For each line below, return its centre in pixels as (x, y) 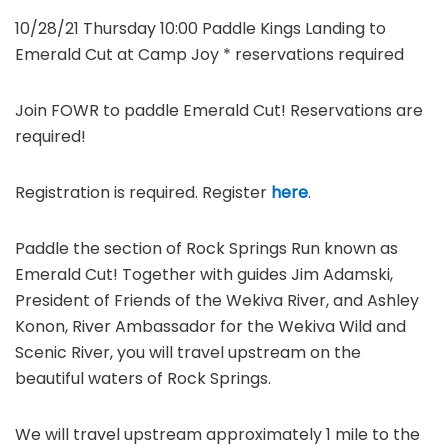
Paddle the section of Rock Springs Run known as (206, 248)
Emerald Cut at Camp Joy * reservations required (209, 54)
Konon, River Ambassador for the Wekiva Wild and (210, 326)
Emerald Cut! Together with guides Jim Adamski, (204, 274)
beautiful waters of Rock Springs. (143, 378)
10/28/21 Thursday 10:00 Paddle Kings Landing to (200, 28)
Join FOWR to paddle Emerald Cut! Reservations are (219, 110)
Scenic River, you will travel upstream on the (188, 352)
